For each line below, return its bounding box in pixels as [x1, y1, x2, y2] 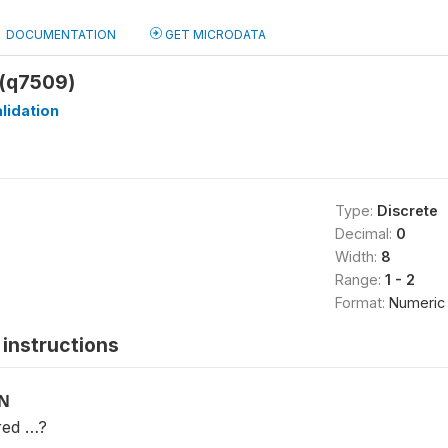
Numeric [388, 294, 445, 311]
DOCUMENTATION [6, 27, 116, 42]
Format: [334, 294, 389, 311]
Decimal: [334, 225, 396, 242]
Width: [334, 248, 381, 265]
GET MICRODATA [162, 27, 266, 42]
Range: [334, 271, 385, 288]
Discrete [376, 202, 438, 219]
